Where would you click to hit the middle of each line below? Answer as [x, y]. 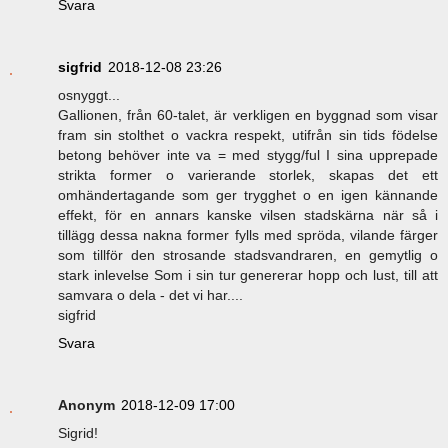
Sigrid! [78, 433]
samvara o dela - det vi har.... [150, 295]
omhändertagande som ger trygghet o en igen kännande [248, 195]
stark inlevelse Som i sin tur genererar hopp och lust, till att [248, 275]
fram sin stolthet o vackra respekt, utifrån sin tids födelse [248, 135]
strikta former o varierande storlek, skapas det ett [248, 175]
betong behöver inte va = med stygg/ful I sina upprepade [248, 155]
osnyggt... [89, 95]
